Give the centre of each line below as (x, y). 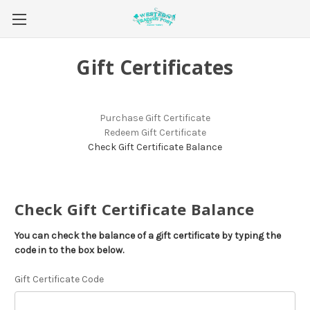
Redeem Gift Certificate (155, 133)
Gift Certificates (155, 67)
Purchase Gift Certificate (155, 118)
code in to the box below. (69, 250)
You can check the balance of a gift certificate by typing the (148, 235)
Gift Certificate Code (59, 279)
